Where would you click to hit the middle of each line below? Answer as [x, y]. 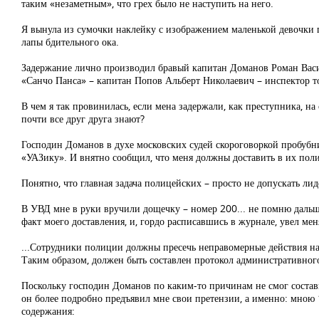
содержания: [48, 311]
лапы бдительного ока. [70, 42]
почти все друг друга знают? [83, 119]
